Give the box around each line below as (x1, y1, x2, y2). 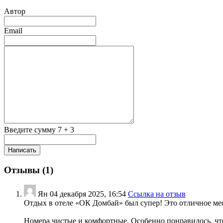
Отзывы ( (4, 164, 45, 175)
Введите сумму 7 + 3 (4, 125, 74, 134)
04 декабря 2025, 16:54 (50, 190, 126, 199)
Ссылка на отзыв (128, 190, 186, 199)
